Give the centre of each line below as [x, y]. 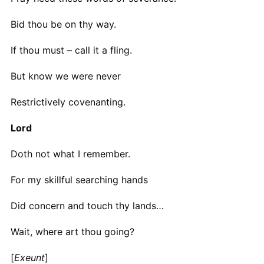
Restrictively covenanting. [68, 102]
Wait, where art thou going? [72, 231]
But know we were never [65, 76]
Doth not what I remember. [70, 154]
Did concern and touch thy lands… [87, 205]
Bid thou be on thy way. [63, 24]
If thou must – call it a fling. [71, 50]
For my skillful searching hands [79, 179]
